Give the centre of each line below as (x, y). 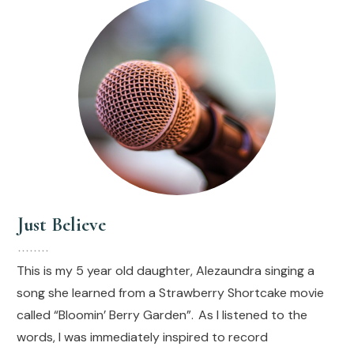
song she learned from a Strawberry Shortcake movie (170, 292)
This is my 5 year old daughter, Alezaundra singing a (166, 270)
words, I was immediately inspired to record (142, 337)
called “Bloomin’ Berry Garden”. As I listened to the (162, 314)
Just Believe (62, 224)
